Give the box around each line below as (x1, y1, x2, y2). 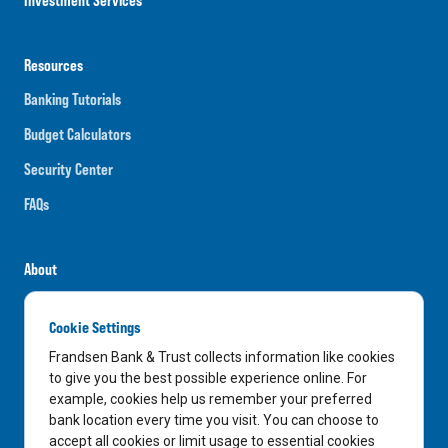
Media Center (24, 363, 99, 382)
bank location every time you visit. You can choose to (49, 412, 379, 429)
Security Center (24, 159, 113, 178)
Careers (24, 293, 68, 312)
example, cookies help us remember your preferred (49, 391, 372, 408)
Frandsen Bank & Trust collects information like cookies (49, 349, 395, 366)
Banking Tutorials (24, 89, 121, 108)
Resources (24, 55, 83, 74)
